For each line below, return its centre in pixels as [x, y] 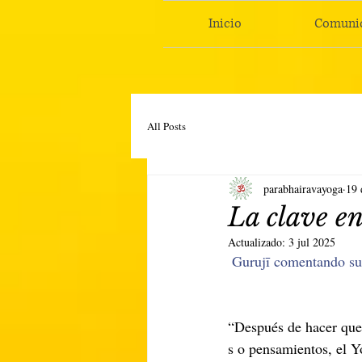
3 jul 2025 [312, 242]
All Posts [166, 126]
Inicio [225, 23]
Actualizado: [258, 242]
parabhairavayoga [303, 188]
